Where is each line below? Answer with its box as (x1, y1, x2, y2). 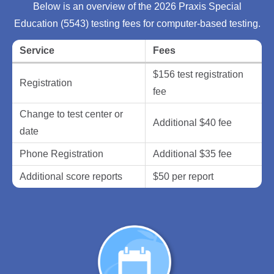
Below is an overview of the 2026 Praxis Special (32, 1, 242, 12)
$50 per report (153, 171, 213, 182)
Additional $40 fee (153, 117, 232, 128)
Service (20, 45, 54, 56)
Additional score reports (20, 171, 122, 182)
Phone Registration (20, 149, 103, 160)
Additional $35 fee (153, 149, 232, 160)
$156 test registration (153, 69, 243, 80)
